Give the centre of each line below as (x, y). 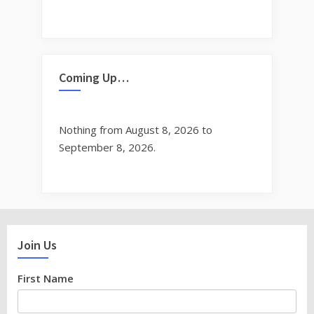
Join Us (37, 245)
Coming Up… (94, 78)
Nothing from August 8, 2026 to (136, 130)
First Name (46, 278)
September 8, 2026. (107, 148)
